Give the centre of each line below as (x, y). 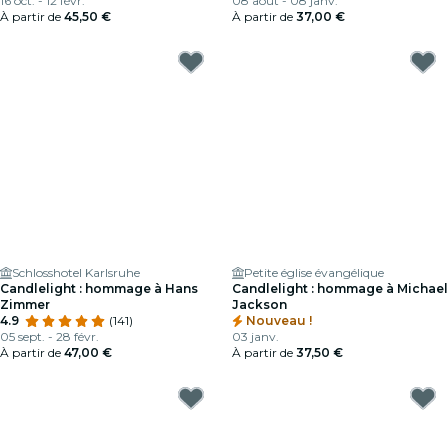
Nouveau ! (277, 320)
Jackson (259, 304)
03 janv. (255, 336)
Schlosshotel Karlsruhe (76, 272)
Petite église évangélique (314, 272)
